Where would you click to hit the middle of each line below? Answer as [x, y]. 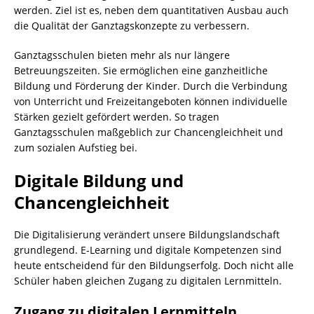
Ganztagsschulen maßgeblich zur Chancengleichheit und [149, 132]
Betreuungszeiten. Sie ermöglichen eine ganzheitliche [141, 70]
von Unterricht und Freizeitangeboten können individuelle [151, 101]
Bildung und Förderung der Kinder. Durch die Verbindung [151, 86]
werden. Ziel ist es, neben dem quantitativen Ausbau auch [151, 10]
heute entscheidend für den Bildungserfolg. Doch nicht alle [154, 265]
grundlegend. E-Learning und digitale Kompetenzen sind [148, 250]
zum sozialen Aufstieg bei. [76, 148]
